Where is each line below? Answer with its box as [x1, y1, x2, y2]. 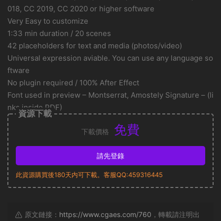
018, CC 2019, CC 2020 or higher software [7, 3, 154, 13]
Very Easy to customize [7, 16, 88, 26]
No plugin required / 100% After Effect [7, 77, 139, 87]
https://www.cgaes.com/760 [59, 210, 151, 219]
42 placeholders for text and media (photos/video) [7, 40, 182, 50]
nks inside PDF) [7, 102, 62, 112]
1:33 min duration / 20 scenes [7, 28, 111, 38]
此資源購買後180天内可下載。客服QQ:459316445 [16, 170, 163, 179]
